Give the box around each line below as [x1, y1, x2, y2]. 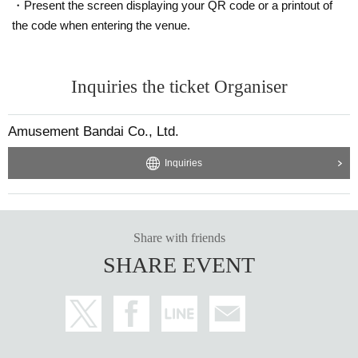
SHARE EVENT [103, 252, 255, 277]
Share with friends [133, 230, 225, 245]
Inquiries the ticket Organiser [70, 76, 288, 97]
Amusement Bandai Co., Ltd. [8, 123, 179, 139]
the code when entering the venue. [12, 18, 190, 32]
